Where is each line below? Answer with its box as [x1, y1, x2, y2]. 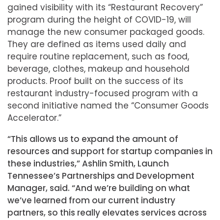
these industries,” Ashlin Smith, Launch [7, 158, 169, 169]
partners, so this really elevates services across [7, 207, 207, 219]
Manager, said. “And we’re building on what [7, 182, 190, 194]
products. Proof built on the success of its [7, 75, 183, 87]
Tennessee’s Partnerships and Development [7, 170, 194, 182]
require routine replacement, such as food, [7, 51, 189, 62]
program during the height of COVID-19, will [7, 14, 191, 26]
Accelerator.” [7, 112, 61, 124]
